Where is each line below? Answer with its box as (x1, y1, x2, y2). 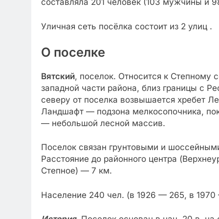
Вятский (41, 71, 75, 81)
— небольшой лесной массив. (41, 118, 165, 128)
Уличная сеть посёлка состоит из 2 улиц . (41, 21, 212, 31)
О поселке (41, 44, 105, 60)
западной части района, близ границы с (41, 83, 204, 93)
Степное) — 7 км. (41, 166, 112, 176)
